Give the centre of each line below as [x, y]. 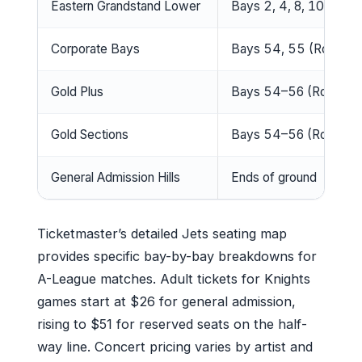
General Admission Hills [116, 177]
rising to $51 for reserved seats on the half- [172, 324]
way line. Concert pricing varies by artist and [175, 346]
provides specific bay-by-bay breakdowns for [177, 256]
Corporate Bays [95, 48]
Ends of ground [274, 177]
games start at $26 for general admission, [166, 301]
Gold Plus [77, 91]
